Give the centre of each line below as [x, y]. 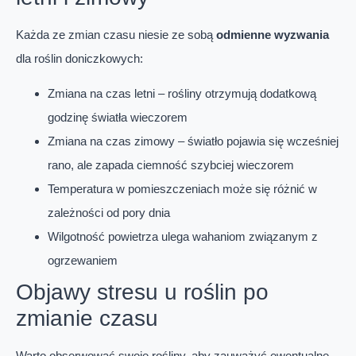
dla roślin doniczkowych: [79, 58]
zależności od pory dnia [109, 213]
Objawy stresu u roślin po [142, 292]
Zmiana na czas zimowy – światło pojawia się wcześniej [193, 141]
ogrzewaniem [83, 261]
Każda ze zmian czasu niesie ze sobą [116, 34]
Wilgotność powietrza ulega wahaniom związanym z [183, 237]
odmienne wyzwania [273, 34]
